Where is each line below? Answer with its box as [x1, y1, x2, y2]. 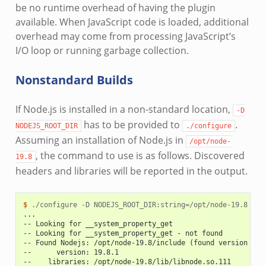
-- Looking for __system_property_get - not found [23, 229, 223, 238]
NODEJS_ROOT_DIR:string [93, 201, 185, 210]
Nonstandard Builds [15, 72, 133, 88]
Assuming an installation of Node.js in [15, 134, 186, 147]
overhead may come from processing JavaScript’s [15, 30, 236, 43]
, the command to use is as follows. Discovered [35, 149, 245, 163]
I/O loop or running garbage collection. [15, 44, 189, 58]
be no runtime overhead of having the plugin [15, 1, 216, 15]
